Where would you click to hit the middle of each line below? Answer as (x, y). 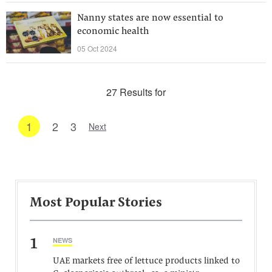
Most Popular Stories (96, 203)
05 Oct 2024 (97, 48)
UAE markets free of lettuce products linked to (146, 261)
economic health (113, 32)
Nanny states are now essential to (150, 18)
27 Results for (136, 92)
